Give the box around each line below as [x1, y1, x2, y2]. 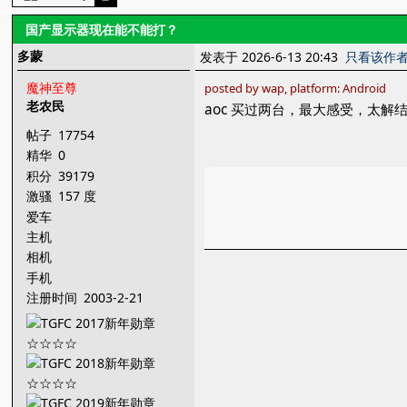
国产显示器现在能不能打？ [25, 21, 179, 38]
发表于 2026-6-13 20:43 [200, 48, 346, 65]
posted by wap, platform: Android [204, 80, 387, 96]
